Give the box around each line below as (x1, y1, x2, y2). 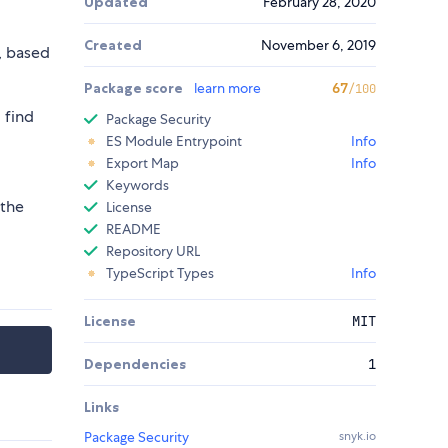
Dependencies (84, 355, 186, 374)
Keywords (106, 176, 169, 195)
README (106, 220, 161, 239)
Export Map (106, 154, 179, 173)
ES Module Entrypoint (106, 132, 242, 151)
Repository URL (106, 242, 200, 261)
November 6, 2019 (261, 36, 376, 55)
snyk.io (339, 428, 376, 445)
